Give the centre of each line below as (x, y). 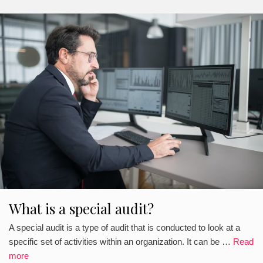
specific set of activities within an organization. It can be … (121, 242)
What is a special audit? (81, 208)
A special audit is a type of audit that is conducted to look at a (124, 228)
